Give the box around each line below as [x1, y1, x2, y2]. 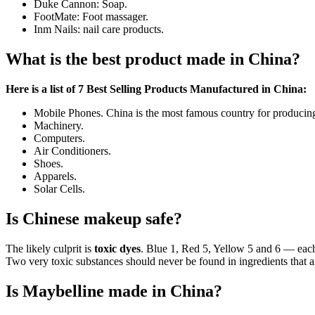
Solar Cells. [34, 182, 85, 195]
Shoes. [34, 157, 63, 169]
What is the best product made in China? [6, 49, 300, 68]
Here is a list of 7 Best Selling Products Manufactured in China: [6, 82, 307, 95]
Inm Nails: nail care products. [34, 22, 164, 35]
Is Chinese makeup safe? [6, 209, 182, 228]
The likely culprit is [6, 242, 94, 255]
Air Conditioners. [34, 144, 111, 157]
